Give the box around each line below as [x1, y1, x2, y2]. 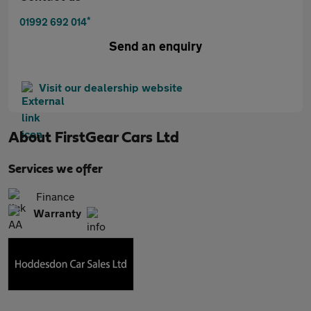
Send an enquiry [109, 38, 202, 53]
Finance [36, 190, 75, 203]
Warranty [33, 206, 81, 219]
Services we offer [8, 163, 103, 176]
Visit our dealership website [39, 81, 183, 94]
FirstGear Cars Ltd [55, 130, 179, 145]
